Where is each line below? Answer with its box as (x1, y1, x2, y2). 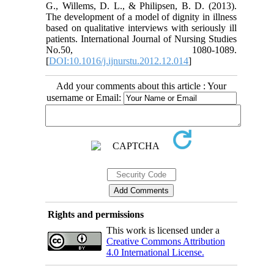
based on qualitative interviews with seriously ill (46, 22, 237, 33)
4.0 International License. (106, 246, 204, 257)
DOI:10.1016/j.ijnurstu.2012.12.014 (49, 55, 189, 66)
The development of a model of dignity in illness (46, 11, 237, 22)
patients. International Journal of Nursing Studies (46, 33, 237, 44)
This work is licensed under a (106, 224, 220, 235)
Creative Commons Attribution (106, 235, 225, 246)
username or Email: (46, 92, 124, 103)
